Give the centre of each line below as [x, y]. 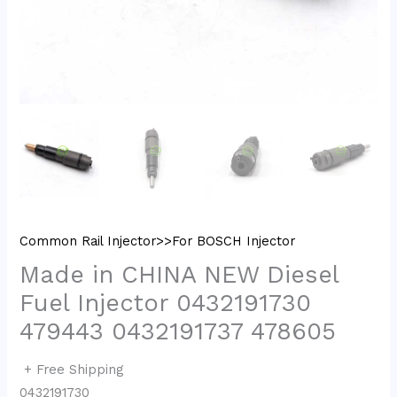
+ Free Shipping [74, 369]
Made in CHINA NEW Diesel [179, 275]
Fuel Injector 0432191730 [166, 304]
